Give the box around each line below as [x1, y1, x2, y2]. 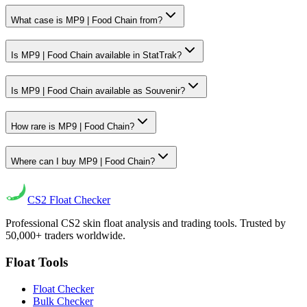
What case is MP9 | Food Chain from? [11, 14, 162, 25]
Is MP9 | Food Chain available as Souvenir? [11, 86, 185, 97]
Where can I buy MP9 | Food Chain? [11, 156, 155, 167]
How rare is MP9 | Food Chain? [11, 121, 134, 132]
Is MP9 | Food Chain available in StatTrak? [11, 50, 182, 61]
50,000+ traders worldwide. [5, 230, 125, 242]
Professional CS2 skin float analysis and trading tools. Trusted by [5, 217, 286, 230]
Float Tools [5, 254, 68, 269]
